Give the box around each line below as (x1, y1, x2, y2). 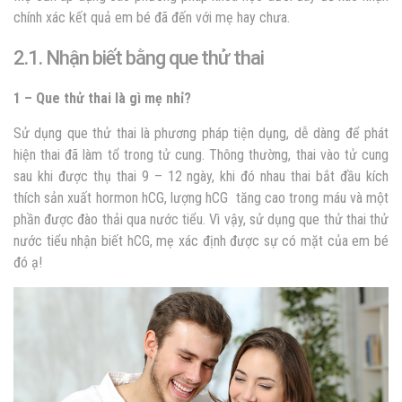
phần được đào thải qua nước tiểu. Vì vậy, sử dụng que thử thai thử (13, 211, 389, 229)
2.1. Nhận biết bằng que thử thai (13, 47, 264, 70)
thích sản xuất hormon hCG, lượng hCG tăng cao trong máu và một (13, 189, 389, 207)
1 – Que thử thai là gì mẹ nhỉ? (13, 90, 195, 108)
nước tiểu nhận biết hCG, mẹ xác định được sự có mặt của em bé (13, 232, 389, 250)
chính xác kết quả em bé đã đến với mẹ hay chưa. (13, 9, 290, 27)
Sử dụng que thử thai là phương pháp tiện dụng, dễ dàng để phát (13, 125, 389, 143)
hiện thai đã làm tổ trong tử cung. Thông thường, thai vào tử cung (13, 146, 389, 164)
